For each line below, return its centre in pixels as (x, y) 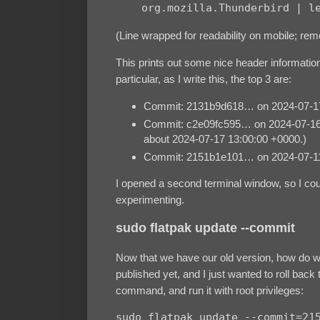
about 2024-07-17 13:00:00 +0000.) (225, 139)
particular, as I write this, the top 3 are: (204, 79)
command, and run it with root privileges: (210, 290)
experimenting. (150, 199)
